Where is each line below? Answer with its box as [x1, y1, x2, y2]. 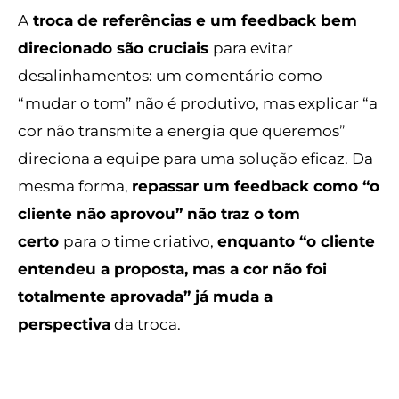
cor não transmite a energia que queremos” [18, 120, 346, 140]
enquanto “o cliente [217, 231, 375, 250]
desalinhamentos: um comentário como [18, 65, 322, 85]
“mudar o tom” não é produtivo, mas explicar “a [18, 93, 378, 112]
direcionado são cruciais [18, 37, 208, 57]
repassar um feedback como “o [132, 175, 379, 195]
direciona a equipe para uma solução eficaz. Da [18, 148, 373, 167]
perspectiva [18, 313, 110, 333]
